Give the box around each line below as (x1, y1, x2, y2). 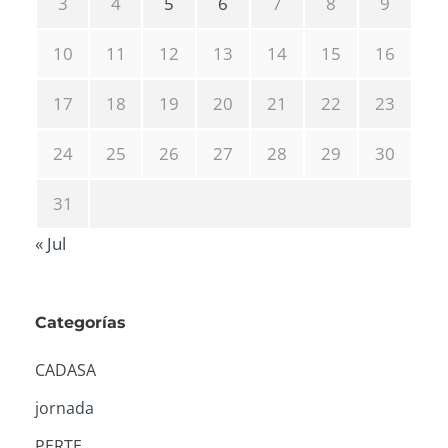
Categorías (35, 313, 126, 332)
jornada (35, 397, 94, 419)
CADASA (35, 359, 96, 381)
